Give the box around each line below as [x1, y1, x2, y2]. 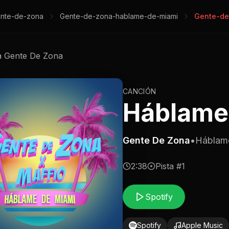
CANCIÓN [123, 87, 156, 96]
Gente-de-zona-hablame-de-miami [60, 12, 178, 20]
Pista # [155, 161, 181, 171]
